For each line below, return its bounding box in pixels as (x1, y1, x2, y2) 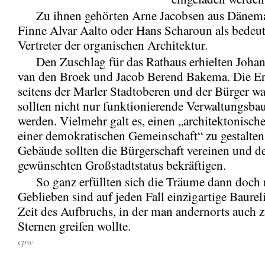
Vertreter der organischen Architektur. (18, 36, 208, 53)
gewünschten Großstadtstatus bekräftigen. (18, 156, 226, 173)
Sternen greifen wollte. (18, 217, 131, 234)
